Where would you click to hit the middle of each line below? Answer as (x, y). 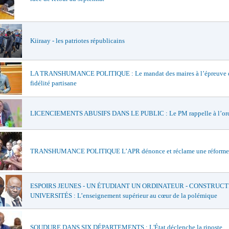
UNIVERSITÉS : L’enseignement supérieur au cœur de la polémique (124, 196)
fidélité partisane (53, 83)
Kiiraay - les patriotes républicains (77, 41)
